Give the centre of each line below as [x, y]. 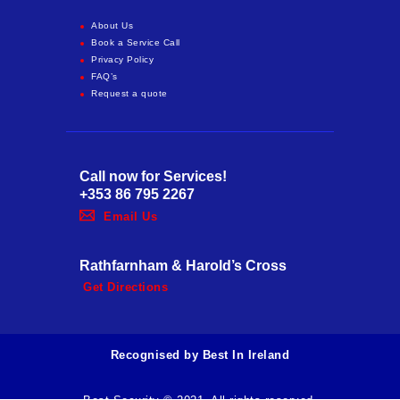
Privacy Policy [122, 60]
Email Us [131, 216]
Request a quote [129, 94]
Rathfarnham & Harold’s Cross [183, 265]
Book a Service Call [136, 43]
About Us [112, 26]
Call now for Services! [153, 177]
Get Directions [126, 287]
